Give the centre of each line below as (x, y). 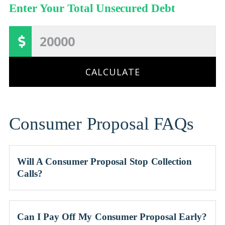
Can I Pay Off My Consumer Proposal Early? (112, 217)
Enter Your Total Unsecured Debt (92, 8)
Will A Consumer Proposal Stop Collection (104, 161)
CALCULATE (113, 72)
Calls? (30, 174)
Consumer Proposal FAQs (101, 124)
